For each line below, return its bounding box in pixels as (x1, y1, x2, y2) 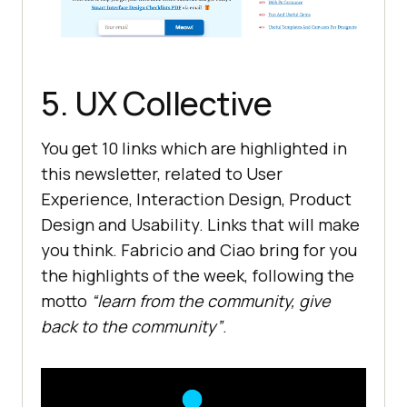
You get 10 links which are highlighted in (41, 136, 347, 159)
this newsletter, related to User (41, 162, 283, 184)
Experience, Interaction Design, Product (41, 187, 352, 210)
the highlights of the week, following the (41, 263, 354, 286)
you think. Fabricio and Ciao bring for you (41, 238, 357, 261)
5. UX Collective (41, 80, 272, 125)
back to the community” (41, 314, 223, 337)
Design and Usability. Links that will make (41, 213, 360, 235)
